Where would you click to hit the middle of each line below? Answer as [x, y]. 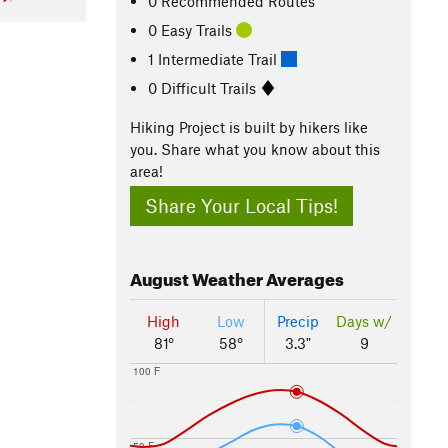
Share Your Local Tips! [241, 206]
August [159, 277]
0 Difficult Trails [204, 87]
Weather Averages [266, 277]
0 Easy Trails [192, 29]
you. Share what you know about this [255, 149]
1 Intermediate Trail [215, 58]
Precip [298, 321]
